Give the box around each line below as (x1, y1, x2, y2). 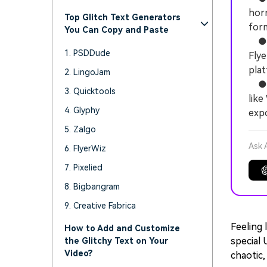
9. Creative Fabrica (64, 201, 136, 210)
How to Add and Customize (64, 223, 180, 233)
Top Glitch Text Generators (64, 13, 181, 22)
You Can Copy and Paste (64, 25, 169, 35)
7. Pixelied (64, 163, 103, 172)
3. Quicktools (64, 86, 116, 96)
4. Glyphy (64, 105, 100, 115)
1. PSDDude (64, 48, 110, 58)
